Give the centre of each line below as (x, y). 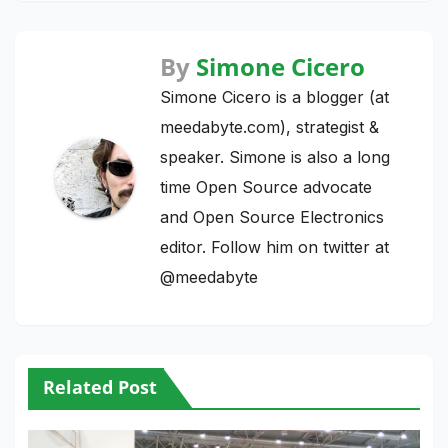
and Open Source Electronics (272, 217)
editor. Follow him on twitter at (274, 247)
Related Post (99, 386)
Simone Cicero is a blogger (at (274, 97)
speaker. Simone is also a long (275, 157)
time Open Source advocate (266, 187)
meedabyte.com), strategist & (269, 127)
